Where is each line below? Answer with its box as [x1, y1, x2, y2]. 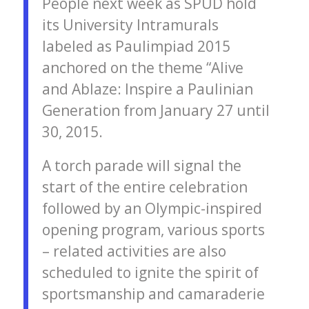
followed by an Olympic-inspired [41, 199, 262, 218]
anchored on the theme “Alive [41, 58, 243, 78]
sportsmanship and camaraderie [41, 284, 265, 303]
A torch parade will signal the [41, 156, 241, 175]
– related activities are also [41, 241, 226, 261]
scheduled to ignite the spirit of [41, 263, 259, 282]
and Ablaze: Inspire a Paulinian [41, 79, 253, 99]
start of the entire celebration [41, 177, 248, 197]
